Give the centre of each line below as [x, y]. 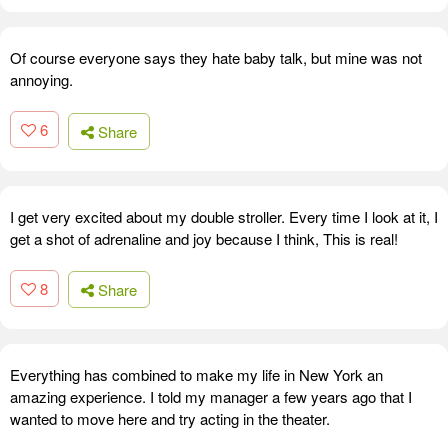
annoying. [41, 80]
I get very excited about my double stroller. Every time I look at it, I [224, 216]
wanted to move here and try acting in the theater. [170, 419]
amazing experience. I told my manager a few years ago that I [211, 397]
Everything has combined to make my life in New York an [196, 375]
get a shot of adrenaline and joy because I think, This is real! [204, 238]
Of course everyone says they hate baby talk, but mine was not [216, 58]
